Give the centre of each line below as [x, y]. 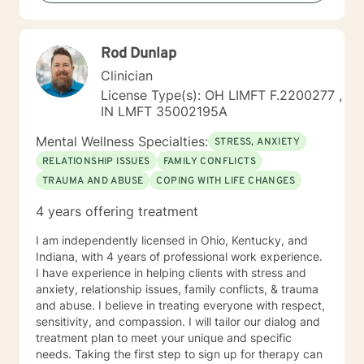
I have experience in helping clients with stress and [171, 273]
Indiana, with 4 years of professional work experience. [179, 256]
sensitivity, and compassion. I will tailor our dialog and [178, 321]
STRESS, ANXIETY [257, 142]
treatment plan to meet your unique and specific [164, 338]
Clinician [127, 76]
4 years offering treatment [117, 211]
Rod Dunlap [139, 54]
